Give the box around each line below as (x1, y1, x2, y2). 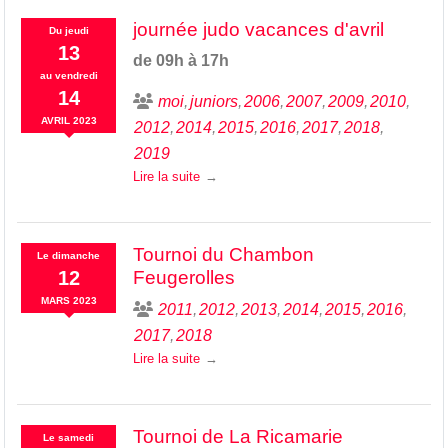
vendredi (54, 69, 98, 81)
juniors (189, 92, 238, 110)
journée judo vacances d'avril (132, 18, 384, 40)
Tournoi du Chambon (132, 243, 314, 265)
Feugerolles (132, 266, 235, 288)
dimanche (52, 249, 101, 261)
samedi (58, 431, 95, 443)
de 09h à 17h (132, 51, 229, 69)
